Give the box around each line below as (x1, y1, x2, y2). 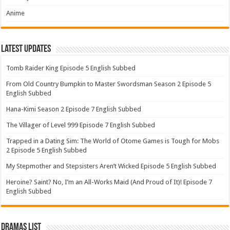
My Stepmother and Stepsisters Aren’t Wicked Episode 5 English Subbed (6, 162, 217, 170)
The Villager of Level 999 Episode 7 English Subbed (6, 121, 156, 129)
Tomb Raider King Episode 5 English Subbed (6, 64, 136, 72)
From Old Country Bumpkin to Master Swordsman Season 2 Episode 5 (6, 80, 212, 88)
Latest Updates (1, 44, 51, 55)
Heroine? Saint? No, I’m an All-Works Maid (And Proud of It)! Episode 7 (6, 178, 213, 186)
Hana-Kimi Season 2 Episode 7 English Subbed (6, 105, 142, 113)
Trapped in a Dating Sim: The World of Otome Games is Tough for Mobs (6, 137, 220, 145)
